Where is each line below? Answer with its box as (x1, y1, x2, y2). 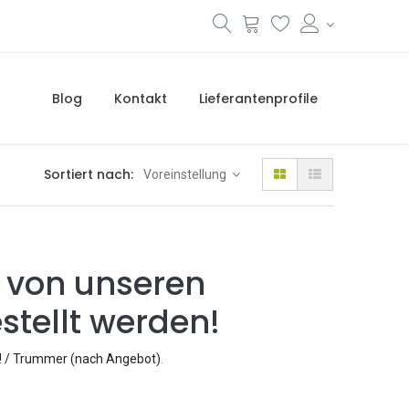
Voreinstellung (142, 167, 229, 183)
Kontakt (113, 89, 167, 108)
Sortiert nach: (43, 165, 133, 184)
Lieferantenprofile (198, 89, 318, 108)
